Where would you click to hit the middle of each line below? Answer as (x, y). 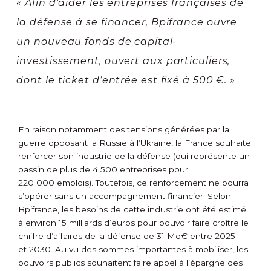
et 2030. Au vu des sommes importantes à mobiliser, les (133, 250)
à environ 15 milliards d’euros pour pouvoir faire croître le (133, 223)
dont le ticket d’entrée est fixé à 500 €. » (126, 80)
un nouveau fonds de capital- (96, 42)
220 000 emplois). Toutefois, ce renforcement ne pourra (133, 183)
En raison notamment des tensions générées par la (124, 130)
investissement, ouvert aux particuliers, (123, 61)
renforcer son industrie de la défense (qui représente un (134, 156)
